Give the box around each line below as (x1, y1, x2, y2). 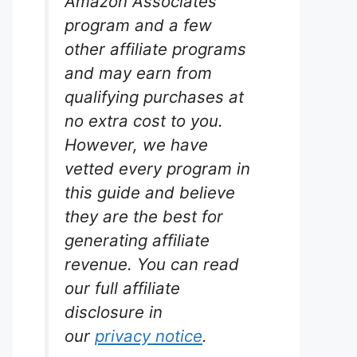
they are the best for (65, 206, 223, 226)
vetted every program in (65, 159, 250, 178)
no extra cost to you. (65, 111, 223, 131)
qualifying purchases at (65, 87, 244, 107)
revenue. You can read (65, 254, 239, 274)
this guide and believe (65, 182, 235, 202)
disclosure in (65, 302, 163, 322)
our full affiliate (65, 278, 180, 298)
